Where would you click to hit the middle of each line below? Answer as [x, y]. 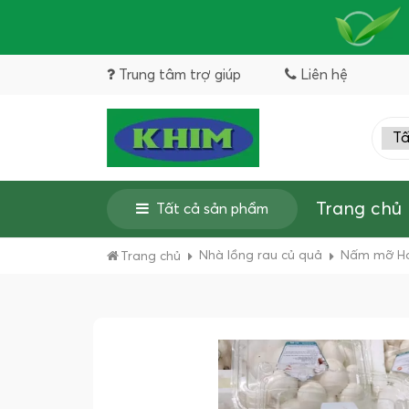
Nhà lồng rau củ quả [261, 256]
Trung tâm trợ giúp [180, 75]
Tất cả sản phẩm [212, 209]
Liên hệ [324, 75]
